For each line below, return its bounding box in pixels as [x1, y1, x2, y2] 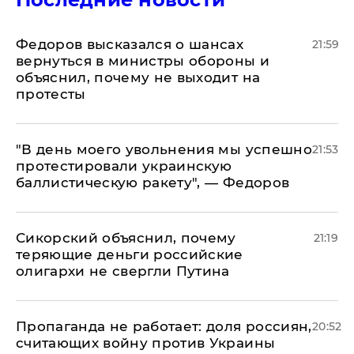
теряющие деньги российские [16, 247, 243, 263]
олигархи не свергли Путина [16, 263, 230, 280]
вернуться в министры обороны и [16, 53, 270, 70]
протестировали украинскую [16, 158, 232, 175]
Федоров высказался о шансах [16, 36, 244, 53]
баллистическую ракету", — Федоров [16, 175, 290, 191]
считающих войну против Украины [16, 335, 276, 352]
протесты [16, 86, 86, 103]
